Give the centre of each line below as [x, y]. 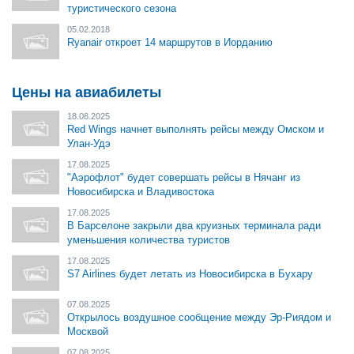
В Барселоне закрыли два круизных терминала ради [194, 226]
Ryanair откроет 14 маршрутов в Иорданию [170, 42]
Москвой [88, 331]
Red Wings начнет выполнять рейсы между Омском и [196, 129]
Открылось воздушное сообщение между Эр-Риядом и [199, 317]
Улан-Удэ [89, 143]
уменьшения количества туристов [149, 240]
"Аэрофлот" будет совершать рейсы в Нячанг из [184, 177]
